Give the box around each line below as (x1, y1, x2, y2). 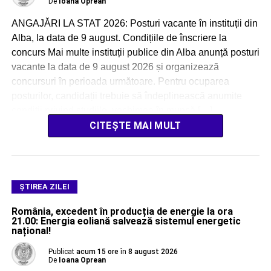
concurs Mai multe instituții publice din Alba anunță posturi (11, 47, 260, 58)
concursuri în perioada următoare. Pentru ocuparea (11, 76, 229, 87)
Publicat (48, 247, 74, 256)
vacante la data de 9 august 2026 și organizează (11, 62, 219, 73)
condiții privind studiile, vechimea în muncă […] (11, 105, 212, 116)
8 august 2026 (128, 247, 178, 256)
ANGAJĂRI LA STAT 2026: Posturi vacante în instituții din (11, 18, 258, 29)
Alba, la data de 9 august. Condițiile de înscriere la (11, 33, 227, 44)
